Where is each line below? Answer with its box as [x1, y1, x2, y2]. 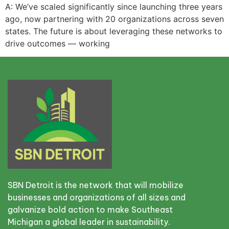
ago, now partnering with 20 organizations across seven [5, 14, 224, 24]
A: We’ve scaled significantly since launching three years [5, 2, 222, 12]
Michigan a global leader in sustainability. [8, 217, 170, 227]
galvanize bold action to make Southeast [8, 204, 173, 215]
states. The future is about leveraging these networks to [5, 26, 222, 36]
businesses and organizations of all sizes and [8, 192, 186, 203]
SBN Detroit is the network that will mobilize [8, 180, 184, 191]
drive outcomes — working [5, 38, 110, 49]
